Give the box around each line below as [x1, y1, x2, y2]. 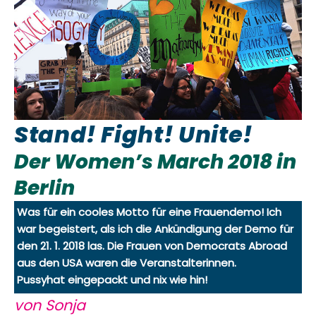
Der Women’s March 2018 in [14, 147, 296, 176]
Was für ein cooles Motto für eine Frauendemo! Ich [17, 204, 282, 219]
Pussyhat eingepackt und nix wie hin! [17, 272, 208, 287]
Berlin [14, 174, 75, 202]
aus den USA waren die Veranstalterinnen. [17, 255, 237, 270]
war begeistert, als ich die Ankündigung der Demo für [17, 221, 294, 236]
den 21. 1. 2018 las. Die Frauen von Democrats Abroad [17, 238, 288, 253]
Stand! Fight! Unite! [14, 118, 253, 150]
